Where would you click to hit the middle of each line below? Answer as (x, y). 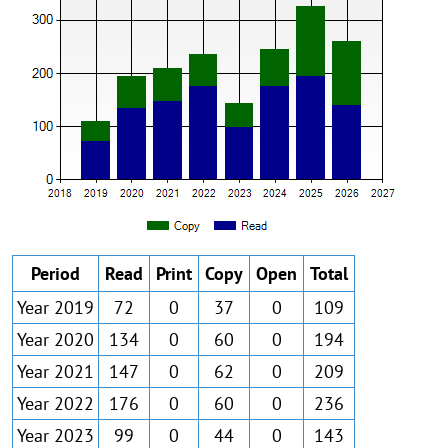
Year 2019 (55, 307)
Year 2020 (55, 339)
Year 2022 (55, 403)
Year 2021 (55, 371)
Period (55, 273)
